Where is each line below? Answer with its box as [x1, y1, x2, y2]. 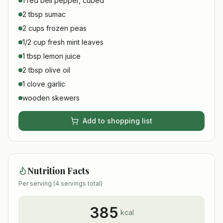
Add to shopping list [83, 116, 152, 125]
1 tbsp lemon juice [22, 52, 81, 60]
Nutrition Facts [27, 165, 89, 177]
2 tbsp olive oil [22, 66, 70, 74]
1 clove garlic [22, 80, 65, 88]
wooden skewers [22, 94, 80, 102]
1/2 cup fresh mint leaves [22, 38, 104, 46]
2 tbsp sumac [22, 10, 66, 18]
